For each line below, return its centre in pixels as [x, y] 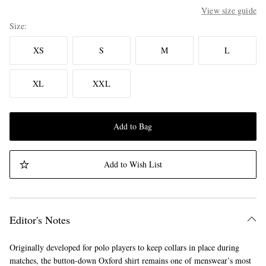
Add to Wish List [133, 164]
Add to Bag [133, 126]
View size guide [229, 11]
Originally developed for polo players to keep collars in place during [124, 248]
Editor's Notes [40, 220]
